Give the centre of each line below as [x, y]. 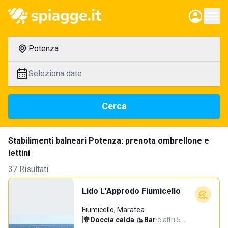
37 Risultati [28, 169]
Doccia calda [112, 220]
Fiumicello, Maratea [113, 210]
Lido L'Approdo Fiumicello [131, 191]
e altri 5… [171, 220]
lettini [19, 153]
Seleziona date [55, 74]
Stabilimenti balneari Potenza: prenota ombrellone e [109, 141]
